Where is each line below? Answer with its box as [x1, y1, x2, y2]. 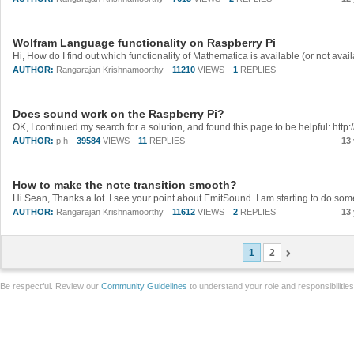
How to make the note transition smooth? [13, 179, 237, 191]
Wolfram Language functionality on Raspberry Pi [13, 36, 276, 49]
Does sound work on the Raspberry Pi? [13, 107, 224, 120]
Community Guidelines [101, 281, 187, 291]
